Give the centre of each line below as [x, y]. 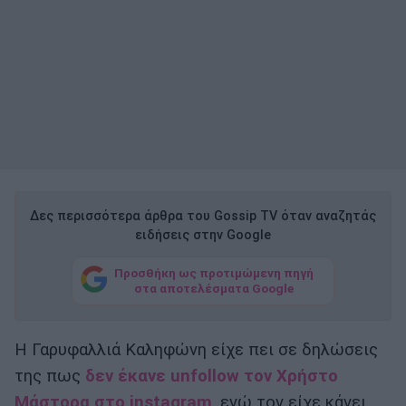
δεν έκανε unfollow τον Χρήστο [212, 377]
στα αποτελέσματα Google [214, 288]
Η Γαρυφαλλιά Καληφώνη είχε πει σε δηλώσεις [196, 350]
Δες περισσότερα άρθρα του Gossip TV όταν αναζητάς [203, 217]
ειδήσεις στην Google [203, 236]
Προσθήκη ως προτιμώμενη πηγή [214, 272]
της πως [50, 377]
